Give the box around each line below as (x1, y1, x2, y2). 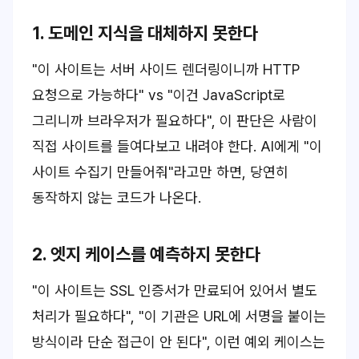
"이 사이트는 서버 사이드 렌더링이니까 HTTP (32, 61, 300, 78)
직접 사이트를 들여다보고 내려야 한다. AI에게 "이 (32, 138, 322, 155)
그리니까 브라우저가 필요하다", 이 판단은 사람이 (32, 112, 317, 129)
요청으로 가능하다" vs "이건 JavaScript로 (32, 87, 285, 103)
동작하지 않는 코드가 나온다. (32, 189, 201, 206)
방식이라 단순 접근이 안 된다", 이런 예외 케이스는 (32, 333, 325, 350)
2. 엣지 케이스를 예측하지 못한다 (32, 244, 260, 264)
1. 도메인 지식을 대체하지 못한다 (32, 22, 258, 43)
